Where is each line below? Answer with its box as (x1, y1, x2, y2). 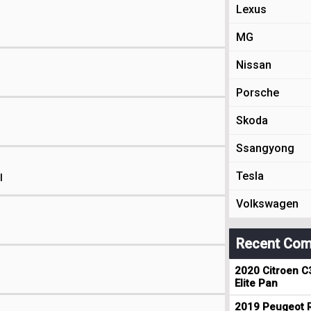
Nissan (236, 58, 271, 72)
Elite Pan (235, 277, 278, 289)
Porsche (236, 86, 279, 99)
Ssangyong (236, 142, 294, 155)
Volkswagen (236, 197, 299, 210)
